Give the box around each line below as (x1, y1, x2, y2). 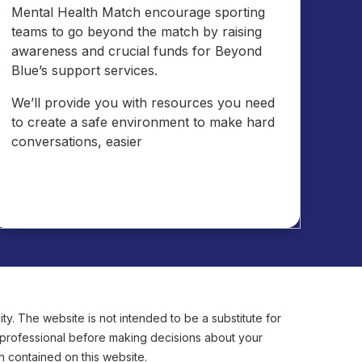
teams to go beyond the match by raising (11, 23, 263, 40)
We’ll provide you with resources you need (11, 94, 276, 111)
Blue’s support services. (11, 61, 158, 78)
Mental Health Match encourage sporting (11, 3, 266, 20)
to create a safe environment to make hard (11, 113, 276, 130)
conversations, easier (11, 133, 143, 149)
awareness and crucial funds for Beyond (11, 42, 263, 59)
